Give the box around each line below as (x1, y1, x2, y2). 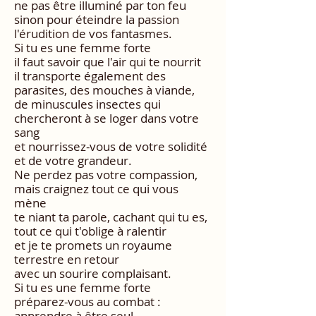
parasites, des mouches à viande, (14, 82, 195, 99)
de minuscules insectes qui (14, 96, 161, 113)
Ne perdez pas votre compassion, (14, 166, 197, 183)
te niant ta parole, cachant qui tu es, (14, 209, 207, 226)
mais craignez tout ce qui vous (14, 181, 178, 197)
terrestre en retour (14, 251, 119, 268)
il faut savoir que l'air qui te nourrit (14, 54, 201, 71)
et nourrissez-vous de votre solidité (14, 138, 207, 155)
